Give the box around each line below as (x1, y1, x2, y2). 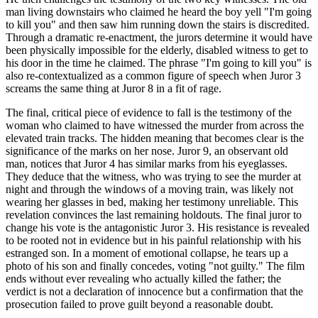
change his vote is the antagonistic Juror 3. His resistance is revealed (6, 221, 309, 234)
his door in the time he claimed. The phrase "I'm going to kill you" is (6, 56, 312, 69)
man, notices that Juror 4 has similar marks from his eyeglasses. (6, 157, 287, 170)
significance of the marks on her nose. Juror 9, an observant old (6, 144, 288, 157)
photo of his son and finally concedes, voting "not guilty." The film (6, 259, 305, 272)
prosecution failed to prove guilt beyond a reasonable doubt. (6, 297, 273, 310)
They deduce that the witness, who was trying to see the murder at (6, 170, 301, 182)
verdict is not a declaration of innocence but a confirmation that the (6, 285, 303, 297)
